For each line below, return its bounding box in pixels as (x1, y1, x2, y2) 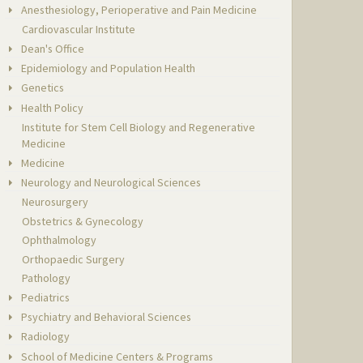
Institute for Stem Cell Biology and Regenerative (22, 120, 256, 135)
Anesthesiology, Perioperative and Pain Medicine (19, 2, 258, 17)
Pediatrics (19, 289, 70, 305)
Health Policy (19, 100, 84, 115)
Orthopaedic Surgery (22, 251, 126, 267)
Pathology (22, 271, 71, 286)
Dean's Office (19, 41, 85, 56)
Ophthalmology (22, 233, 97, 248)
